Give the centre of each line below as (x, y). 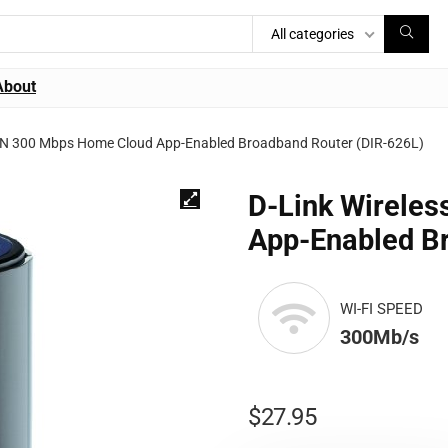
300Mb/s (379, 336)
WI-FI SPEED (381, 308)
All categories (312, 34)
